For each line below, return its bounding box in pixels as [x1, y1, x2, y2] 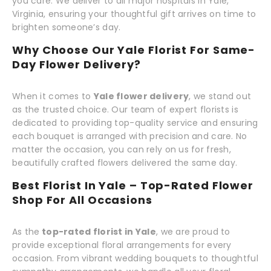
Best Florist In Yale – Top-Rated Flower [12, 177, 254, 193]
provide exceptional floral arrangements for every [12, 238, 232, 251]
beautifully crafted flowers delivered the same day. [12, 157, 238, 169]
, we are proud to [155, 225, 230, 238]
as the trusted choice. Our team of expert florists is [12, 103, 238, 116]
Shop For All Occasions [12, 192, 152, 207]
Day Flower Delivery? [12, 57, 141, 73]
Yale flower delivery [93, 90, 189, 103]
